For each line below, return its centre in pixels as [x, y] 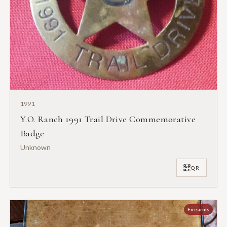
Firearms [199, 210]
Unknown [35, 147]
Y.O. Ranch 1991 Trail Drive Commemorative [108, 119]
